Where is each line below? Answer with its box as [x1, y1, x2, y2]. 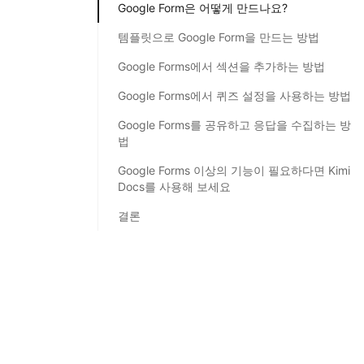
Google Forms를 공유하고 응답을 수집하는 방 [118, 117, 351, 132]
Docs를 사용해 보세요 [118, 179, 231, 193]
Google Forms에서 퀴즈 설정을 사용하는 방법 [118, 88, 351, 102]
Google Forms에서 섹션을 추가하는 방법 [118, 58, 325, 73]
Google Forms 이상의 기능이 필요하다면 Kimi [118, 162, 350, 177]
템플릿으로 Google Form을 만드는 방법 [118, 29, 319, 44]
